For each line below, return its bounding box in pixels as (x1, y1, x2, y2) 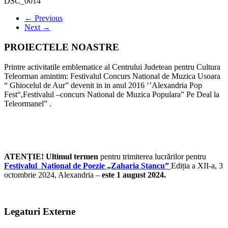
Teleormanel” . (4, 99, 51, 108)
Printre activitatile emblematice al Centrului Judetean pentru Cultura (4, 62, 220, 71)
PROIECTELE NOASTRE (4, 41, 119, 52)
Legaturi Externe (4, 206, 75, 217)
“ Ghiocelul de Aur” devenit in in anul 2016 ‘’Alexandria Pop (4, 80, 202, 90)
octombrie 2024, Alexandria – (4, 170, 100, 179)
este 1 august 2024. (100, 170, 166, 179)
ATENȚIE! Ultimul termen (4, 152, 100, 161)
